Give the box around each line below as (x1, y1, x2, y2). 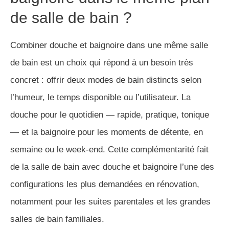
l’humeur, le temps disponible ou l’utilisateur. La (10, 93, 191, 102)
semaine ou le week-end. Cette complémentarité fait (10, 145, 209, 154)
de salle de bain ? (10, 9, 132, 26)
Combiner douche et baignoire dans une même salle (10, 40, 208, 50)
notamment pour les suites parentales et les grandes (10, 197, 211, 207)
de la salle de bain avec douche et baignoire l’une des (10, 162, 214, 172)
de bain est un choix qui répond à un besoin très (10, 58, 193, 67)
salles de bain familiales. (10, 214, 104, 224)
